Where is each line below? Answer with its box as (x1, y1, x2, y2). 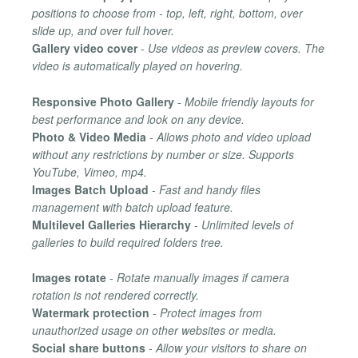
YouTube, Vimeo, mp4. (32, 163, 147, 180)
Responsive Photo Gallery (32, 93, 174, 109)
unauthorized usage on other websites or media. (32, 322, 276, 339)
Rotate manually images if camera (117, 269, 289, 286)
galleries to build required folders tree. (32, 233, 224, 250)
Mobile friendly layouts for (185, 93, 314, 109)
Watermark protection (32, 304, 149, 321)
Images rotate (32, 269, 106, 286)
